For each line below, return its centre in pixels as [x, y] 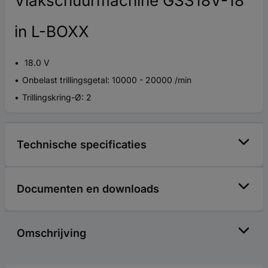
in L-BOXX [52, 31]
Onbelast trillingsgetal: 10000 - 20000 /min [107, 80]
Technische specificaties [82, 144]
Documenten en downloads [88, 189]
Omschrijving [51, 233]
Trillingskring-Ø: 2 [57, 97]
